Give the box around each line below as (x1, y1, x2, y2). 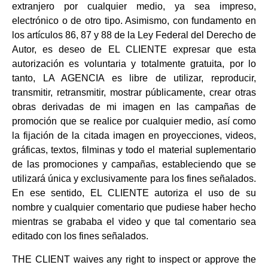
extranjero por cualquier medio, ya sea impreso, (12, 1, 256, 12)
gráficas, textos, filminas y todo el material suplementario (12, 145, 256, 156)
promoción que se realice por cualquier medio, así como (12, 116, 256, 127)
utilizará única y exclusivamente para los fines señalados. (12, 173, 256, 184)
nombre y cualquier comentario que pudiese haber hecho (12, 202, 256, 213)
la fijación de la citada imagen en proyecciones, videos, (12, 130, 256, 141)
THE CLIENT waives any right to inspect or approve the (12, 254, 256, 264)
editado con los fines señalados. (12, 231, 148, 242)
